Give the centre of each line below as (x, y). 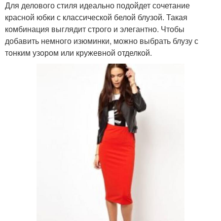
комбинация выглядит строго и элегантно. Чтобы (95, 29)
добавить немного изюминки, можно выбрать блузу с (102, 41)
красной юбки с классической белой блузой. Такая (96, 17)
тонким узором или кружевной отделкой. (78, 53)
